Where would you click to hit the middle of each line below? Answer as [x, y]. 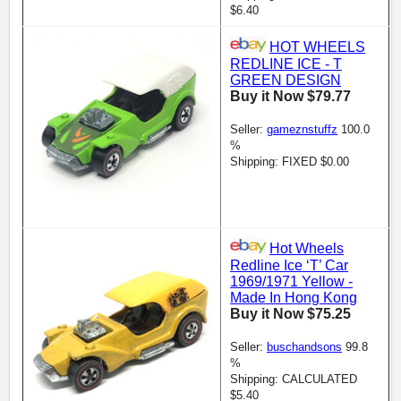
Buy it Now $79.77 [290, 96]
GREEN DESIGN [286, 80]
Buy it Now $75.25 [290, 313]
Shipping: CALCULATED [294, 379]
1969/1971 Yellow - [291, 281]
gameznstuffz [302, 129]
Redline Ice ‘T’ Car [289, 265]
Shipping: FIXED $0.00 [290, 161]
